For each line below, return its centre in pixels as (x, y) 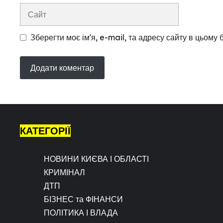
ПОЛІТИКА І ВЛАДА (81, 212)
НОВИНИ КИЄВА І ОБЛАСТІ (96, 159)
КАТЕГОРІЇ (45, 130)
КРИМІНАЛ (64, 172)
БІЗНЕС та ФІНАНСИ (83, 199)
